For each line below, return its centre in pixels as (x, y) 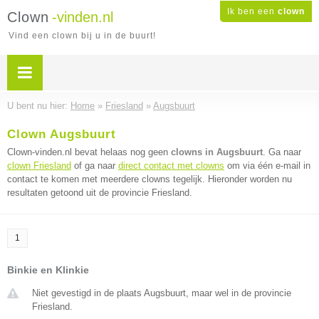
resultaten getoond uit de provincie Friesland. (100, 193)
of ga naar (95, 166)
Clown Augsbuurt (62, 134)
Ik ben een (252, 11)
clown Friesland (39, 166)
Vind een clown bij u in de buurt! (82, 36)
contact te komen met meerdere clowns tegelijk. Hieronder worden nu (150, 179)
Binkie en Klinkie (48, 270)
